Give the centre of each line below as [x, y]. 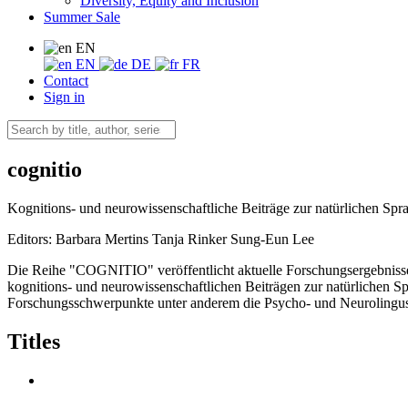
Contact [66, 81]
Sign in [64, 97]
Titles [34, 341]
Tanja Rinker [189, 239]
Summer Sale [82, 17]
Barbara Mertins [102, 239]
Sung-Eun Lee [272, 239]
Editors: [31, 239]
